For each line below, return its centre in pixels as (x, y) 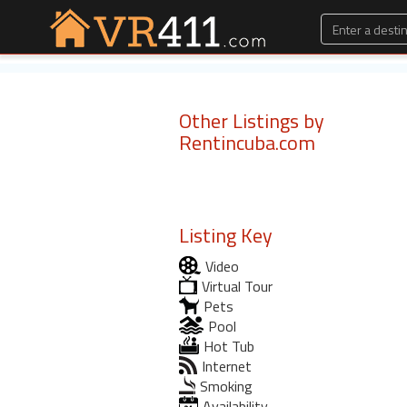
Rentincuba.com (247, 143)
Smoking (226, 386)
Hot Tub (229, 346)
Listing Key (226, 235)
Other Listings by (252, 121)
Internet (227, 366)
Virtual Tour (237, 286)
